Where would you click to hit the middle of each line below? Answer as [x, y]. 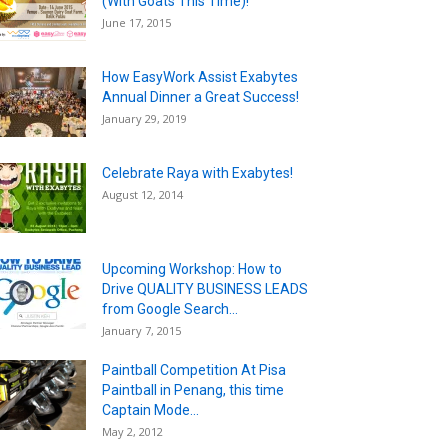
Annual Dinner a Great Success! [200, 96]
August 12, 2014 [142, 194]
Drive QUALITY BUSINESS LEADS [205, 288]
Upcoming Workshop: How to [192, 268]
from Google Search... [170, 308]
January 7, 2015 [141, 330]
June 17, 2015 [136, 22]
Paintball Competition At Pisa [194, 369]
